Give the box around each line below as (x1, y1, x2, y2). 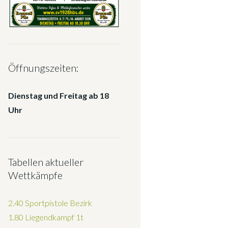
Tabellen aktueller (8, 155, 83, 168)
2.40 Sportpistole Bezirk (8, 197, 92, 208)
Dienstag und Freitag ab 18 (8, 91, 109, 101)
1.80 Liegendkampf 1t (8, 212, 83, 222)
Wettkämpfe (8, 168, 63, 181)
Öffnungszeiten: (8, 62, 79, 74)
